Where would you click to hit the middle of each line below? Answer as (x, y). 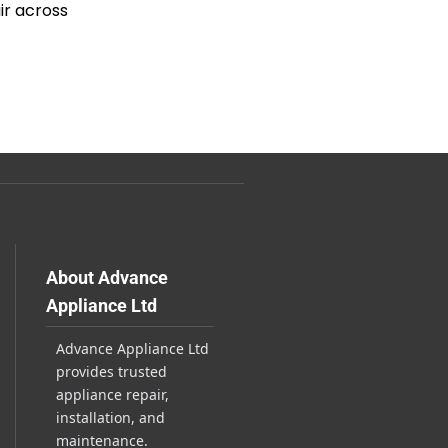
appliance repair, (112, 395)
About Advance (107, 278)
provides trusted (111, 372)
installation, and (110, 418)
